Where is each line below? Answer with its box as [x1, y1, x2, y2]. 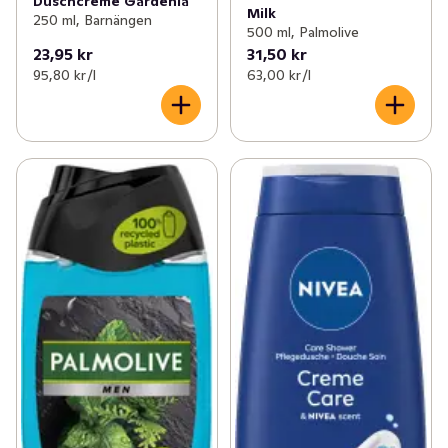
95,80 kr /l [33, 66, 96, 85]
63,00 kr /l [246, 66, 311, 85]
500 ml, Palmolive [246, 23, 359, 42]
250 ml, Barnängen [33, 11, 152, 30]
